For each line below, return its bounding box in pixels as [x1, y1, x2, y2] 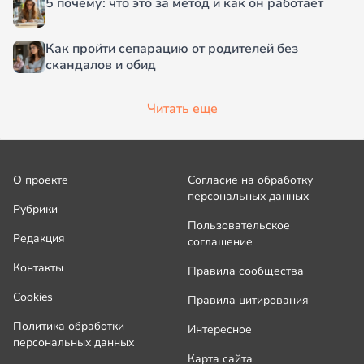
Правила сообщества [188, 263, 304, 279]
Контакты [13, 260, 63, 276]
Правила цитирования [188, 292, 309, 309]
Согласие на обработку [188, 172, 313, 188]
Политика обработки [13, 318, 124, 335]
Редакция [13, 231, 65, 247]
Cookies [13, 289, 53, 305]
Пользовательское [188, 218, 290, 234]
